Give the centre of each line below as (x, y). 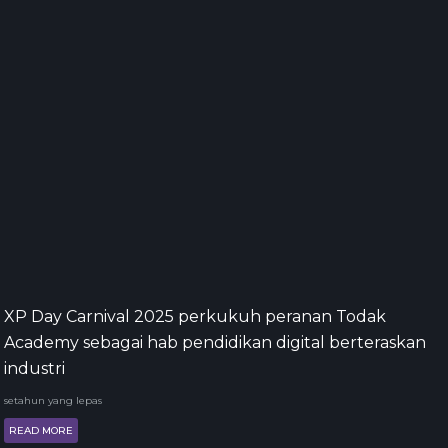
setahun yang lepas (53, 400)
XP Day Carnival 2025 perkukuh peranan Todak (195, 316)
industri (34, 368)
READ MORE (41, 430)
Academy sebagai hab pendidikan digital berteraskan (215, 342)
